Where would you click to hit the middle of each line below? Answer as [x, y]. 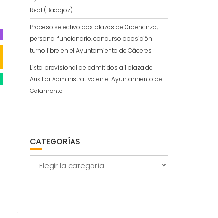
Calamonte [46, 91]
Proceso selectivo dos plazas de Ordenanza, [94, 27]
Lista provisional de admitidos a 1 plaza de [91, 67]
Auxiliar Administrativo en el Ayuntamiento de [96, 79]
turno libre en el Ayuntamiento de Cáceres [91, 50]
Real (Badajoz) [51, 10]
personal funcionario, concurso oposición [91, 39]
